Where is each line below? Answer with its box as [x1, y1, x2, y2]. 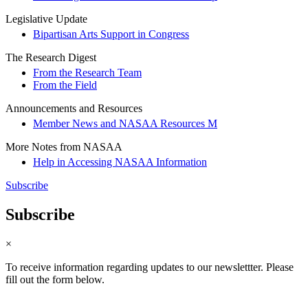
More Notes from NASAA [5, 141, 122, 153]
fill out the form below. [5, 274, 104, 285]
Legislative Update [5, 13, 87, 25]
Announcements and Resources [5, 102, 142, 115]
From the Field [33, 79, 97, 91]
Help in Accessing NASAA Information [33, 156, 207, 168]
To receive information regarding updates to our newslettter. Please [5, 261, 294, 273]
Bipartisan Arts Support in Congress [33, 28, 189, 41]
